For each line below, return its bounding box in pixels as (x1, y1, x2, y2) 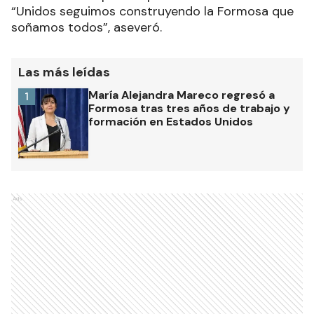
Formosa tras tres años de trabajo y (88, 100, 290, 116)
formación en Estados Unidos (88, 114, 253, 129)
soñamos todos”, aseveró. (11, 18, 162, 36)
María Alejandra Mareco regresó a (88, 87, 275, 102)
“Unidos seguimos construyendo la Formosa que (11, 2, 294, 20)
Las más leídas (18, 63, 110, 81)
